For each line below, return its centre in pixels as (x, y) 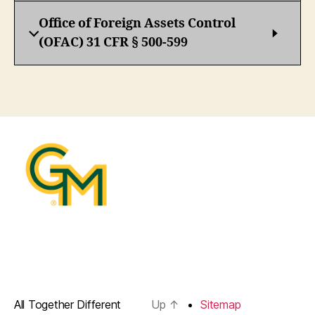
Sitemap (221, 304)
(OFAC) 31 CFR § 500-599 (113, 43)
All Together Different (68, 304)
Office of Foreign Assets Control (137, 24)
